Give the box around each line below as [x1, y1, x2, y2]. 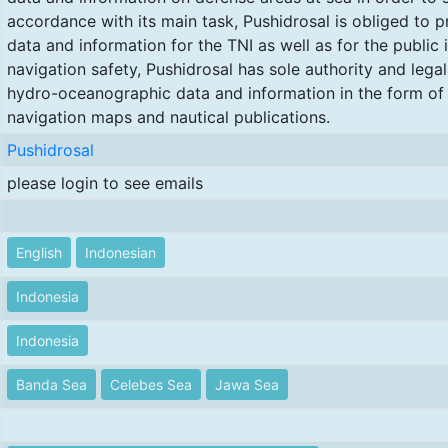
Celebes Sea [109, 376, 192, 393]
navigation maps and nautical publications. [6, 107, 330, 127]
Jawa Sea [214, 376, 279, 393]
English [15, 244, 62, 261]
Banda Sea [15, 376, 87, 393]
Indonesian [84, 244, 156, 261]
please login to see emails [6, 173, 203, 193]
